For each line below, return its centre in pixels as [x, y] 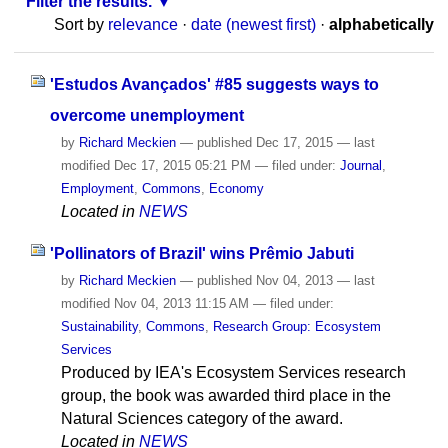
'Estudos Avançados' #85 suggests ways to [214, 84]
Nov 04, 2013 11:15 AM [181, 304]
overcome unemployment [146, 115]
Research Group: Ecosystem [296, 327]
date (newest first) [254, 25]
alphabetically [382, 25]
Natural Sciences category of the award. [201, 419]
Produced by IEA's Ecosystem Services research [233, 373]
